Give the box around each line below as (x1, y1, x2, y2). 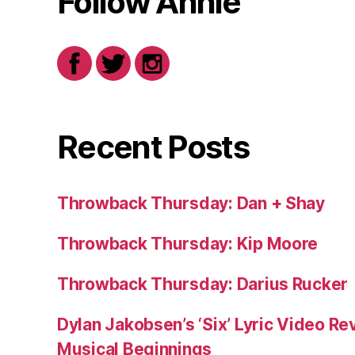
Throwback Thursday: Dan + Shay (57, 193, 325, 213)
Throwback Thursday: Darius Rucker (57, 273, 349, 294)
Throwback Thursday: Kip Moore (57, 233, 319, 254)
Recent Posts (57, 127, 250, 166)
